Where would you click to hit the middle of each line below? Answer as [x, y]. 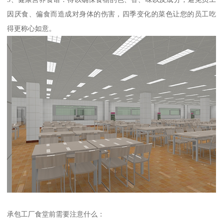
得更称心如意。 [32, 29]
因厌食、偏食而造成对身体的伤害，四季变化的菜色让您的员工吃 [111, 14]
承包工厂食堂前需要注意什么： [56, 214]
